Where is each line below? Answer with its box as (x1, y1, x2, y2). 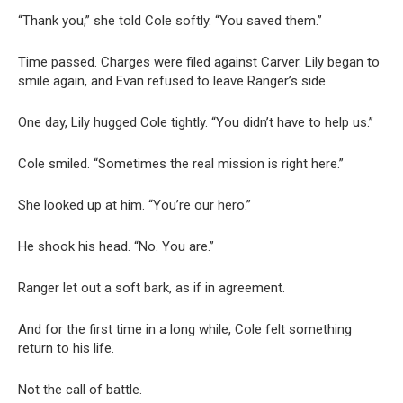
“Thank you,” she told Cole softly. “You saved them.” (18, 12, 322, 29)
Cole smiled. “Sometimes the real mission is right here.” (18, 155, 344, 172)
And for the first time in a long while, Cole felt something (18, 320, 352, 337)
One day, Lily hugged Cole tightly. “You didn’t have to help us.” (18, 113, 373, 130)
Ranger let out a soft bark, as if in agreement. (18, 279, 285, 296)
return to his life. (18, 339, 114, 356)
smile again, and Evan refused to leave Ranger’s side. (18, 72, 328, 89)
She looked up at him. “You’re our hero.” (18, 196, 251, 213)
